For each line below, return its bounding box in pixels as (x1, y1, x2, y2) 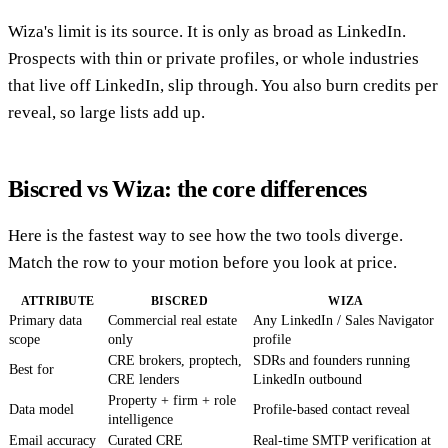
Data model (9, 401, 74, 417)
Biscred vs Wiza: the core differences (8, 175, 367, 202)
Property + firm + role (108, 392, 236, 408)
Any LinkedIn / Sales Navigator (253, 312, 434, 328)
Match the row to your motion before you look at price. (8, 252, 397, 272)
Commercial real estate (108, 312, 237, 328)
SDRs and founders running (253, 352, 410, 368)
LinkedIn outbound (253, 371, 362, 387)
